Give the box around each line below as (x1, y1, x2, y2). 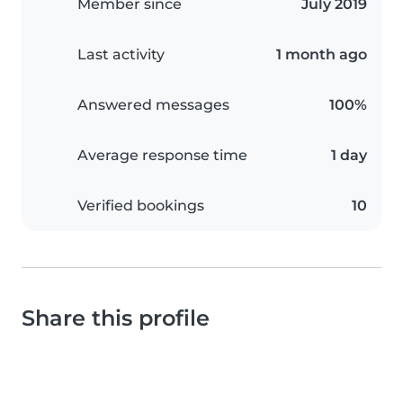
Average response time (77, 147, 247, 165)
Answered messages (77, 96, 229, 114)
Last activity (77, 46, 165, 64)
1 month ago (276, 46, 367, 64)
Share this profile (22, 305, 210, 332)
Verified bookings (77, 197, 204, 215)
